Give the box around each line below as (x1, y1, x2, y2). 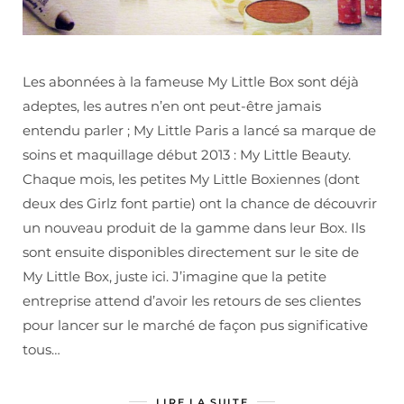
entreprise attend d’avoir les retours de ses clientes (23, 292, 361, 310)
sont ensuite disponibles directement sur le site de (23, 243, 359, 262)
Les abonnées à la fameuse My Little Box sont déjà (23, 73, 359, 91)
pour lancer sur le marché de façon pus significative (23, 317, 368, 335)
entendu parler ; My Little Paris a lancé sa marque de (23, 122, 376, 140)
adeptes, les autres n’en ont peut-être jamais (23, 97, 321, 115)
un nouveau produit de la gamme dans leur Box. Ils (23, 219, 365, 237)
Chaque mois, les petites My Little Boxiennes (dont (23, 170, 360, 188)
